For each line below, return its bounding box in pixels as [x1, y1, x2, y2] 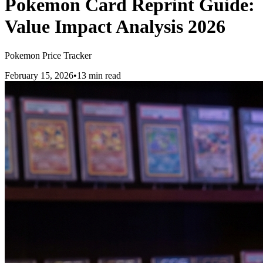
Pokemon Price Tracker [5, 50, 92, 60]
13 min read [77, 70, 121, 80]
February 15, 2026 [5, 70, 73, 80]
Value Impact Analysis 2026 [5, 16, 225, 38]
